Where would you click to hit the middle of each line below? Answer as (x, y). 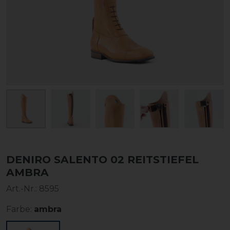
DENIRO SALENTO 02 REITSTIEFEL (102, 160)
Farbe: (19, 209)
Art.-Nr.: (23, 189)
